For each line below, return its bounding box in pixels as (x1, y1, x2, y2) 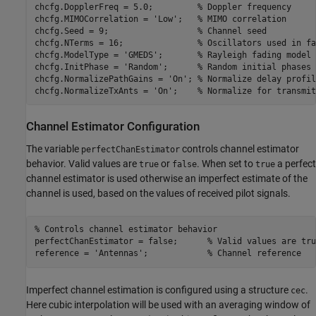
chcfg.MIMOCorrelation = (34, 13, 153, 24)
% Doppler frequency (197, 1, 291, 12)
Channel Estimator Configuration (26, 120, 200, 134)
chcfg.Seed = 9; (34, 25, 197, 36)
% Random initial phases (197, 61, 311, 72)
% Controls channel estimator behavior (34, 224, 217, 234)
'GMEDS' (123, 49, 158, 60)
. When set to (197, 157, 255, 169)
